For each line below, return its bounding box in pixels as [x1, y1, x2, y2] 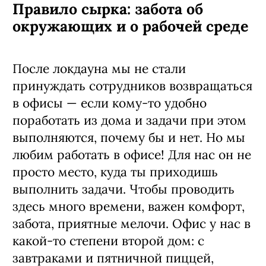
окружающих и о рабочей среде [12, 16, 248, 36]
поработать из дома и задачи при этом [12, 112, 246, 128]
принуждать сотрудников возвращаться [12, 77, 252, 94]
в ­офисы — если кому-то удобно [12, 94, 207, 111]
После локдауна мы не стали [12, 60, 186, 77]
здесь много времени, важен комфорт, [12, 198, 245, 214]
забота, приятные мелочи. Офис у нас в [12, 215, 251, 232]
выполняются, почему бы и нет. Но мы [12, 129, 245, 145]
